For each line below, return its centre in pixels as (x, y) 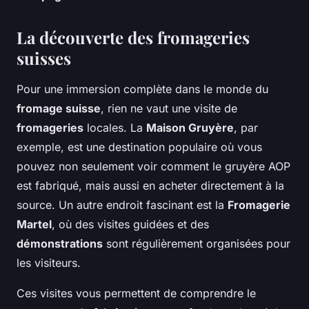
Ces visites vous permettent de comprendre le (136, 293)
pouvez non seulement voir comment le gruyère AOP (153, 167)
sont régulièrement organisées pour (197, 244)
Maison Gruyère (190, 128)
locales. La (115, 128)
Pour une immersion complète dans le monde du (142, 89)
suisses (44, 58)
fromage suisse (59, 109)
